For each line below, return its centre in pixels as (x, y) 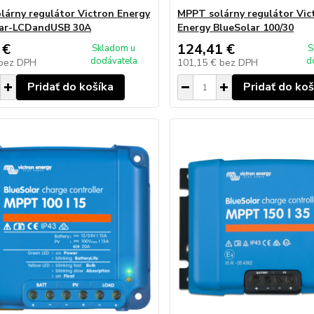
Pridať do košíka (70, 87)
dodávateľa (114, 61)
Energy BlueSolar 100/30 (236, 28)
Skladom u (114, 48)
